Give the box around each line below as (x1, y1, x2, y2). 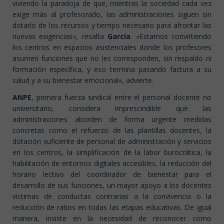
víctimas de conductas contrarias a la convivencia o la (12, 191, 211, 201)
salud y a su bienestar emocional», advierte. (12, 75, 153, 85)
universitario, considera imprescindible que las (12, 103, 211, 113)
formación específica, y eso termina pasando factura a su (12, 64, 211, 74)
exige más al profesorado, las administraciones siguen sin (12, 9, 211, 19)
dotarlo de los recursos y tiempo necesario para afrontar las (12, 20, 211, 30)
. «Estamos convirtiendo (130, 31, 212, 41)
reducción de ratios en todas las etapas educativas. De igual (12, 202, 211, 212)
